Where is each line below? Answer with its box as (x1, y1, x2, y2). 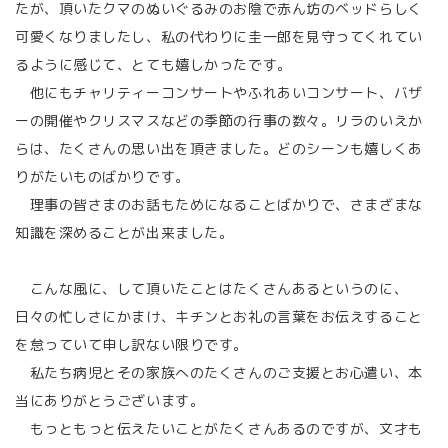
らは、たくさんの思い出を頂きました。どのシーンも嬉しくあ (15, 139, 423, 158)
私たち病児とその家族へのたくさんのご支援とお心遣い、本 (15, 363, 423, 382)
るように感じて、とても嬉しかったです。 (15, 55, 292, 74)
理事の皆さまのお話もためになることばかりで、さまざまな (15, 195, 423, 214)
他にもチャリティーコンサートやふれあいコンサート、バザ (15, 83, 423, 102)
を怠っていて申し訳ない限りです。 (15, 335, 248, 354)
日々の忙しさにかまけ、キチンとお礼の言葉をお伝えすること (15, 307, 423, 326)
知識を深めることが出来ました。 (15, 223, 234, 242)
